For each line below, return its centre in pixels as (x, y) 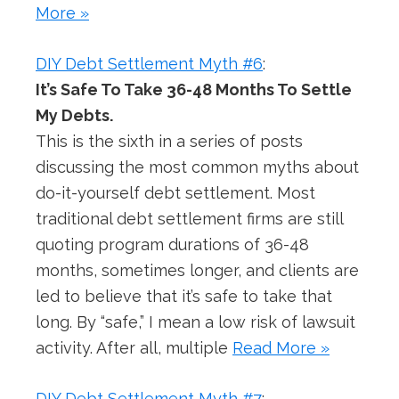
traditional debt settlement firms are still (189, 219)
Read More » (281, 348)
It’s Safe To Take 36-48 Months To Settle (194, 90)
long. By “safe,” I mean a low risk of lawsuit (195, 322)
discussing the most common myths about (197, 167)
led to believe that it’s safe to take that (184, 297)
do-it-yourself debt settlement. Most (175, 193)
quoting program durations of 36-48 (172, 245)
